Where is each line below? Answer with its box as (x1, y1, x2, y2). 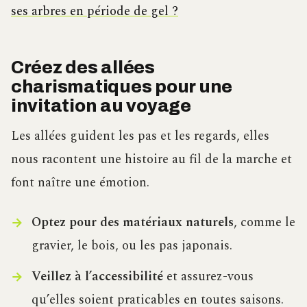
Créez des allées (11, 58, 155, 77)
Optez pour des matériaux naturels (31, 212, 234, 233)
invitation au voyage (11, 97, 191, 116)
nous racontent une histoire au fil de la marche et (11, 149, 292, 169)
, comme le (233, 212, 295, 233)
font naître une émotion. (11, 172, 149, 193)
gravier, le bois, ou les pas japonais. (31, 236, 232, 256)
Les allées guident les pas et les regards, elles (11, 125, 269, 146)
